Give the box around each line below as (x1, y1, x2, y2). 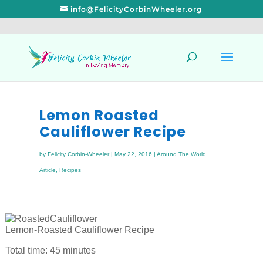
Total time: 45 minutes (5, 245, 96, 255)
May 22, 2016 (114, 151, 152, 157)
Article (39, 167, 56, 173)
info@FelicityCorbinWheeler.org (70, 5, 203, 14)
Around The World (156, 151, 206, 157)
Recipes (59, 167, 81, 173)
